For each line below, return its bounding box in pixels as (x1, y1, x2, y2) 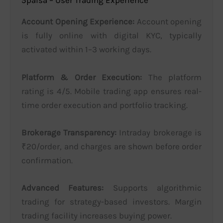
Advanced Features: (21, 182, 104, 193)
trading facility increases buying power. (21, 210, 172, 221)
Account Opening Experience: (21, 16, 134, 27)
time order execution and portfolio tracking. (21, 100, 188, 110)
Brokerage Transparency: (21, 127, 116, 137)
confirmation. (21, 155, 73, 165)
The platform (142, 72, 202, 82)
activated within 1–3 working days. (21, 44, 151, 55)
